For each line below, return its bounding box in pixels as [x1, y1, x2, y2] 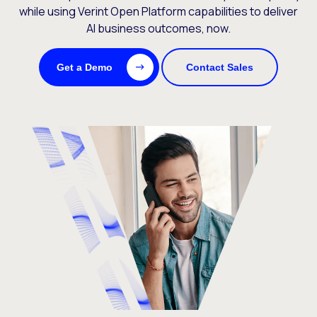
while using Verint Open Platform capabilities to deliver [19, 4, 298, 19]
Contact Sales [186, 62, 253, 73]
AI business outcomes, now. [86, 21, 231, 36]
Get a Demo [57, 62, 113, 73]
